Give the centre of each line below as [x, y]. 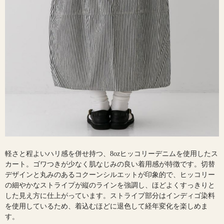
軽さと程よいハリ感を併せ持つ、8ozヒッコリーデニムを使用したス [111, 153]
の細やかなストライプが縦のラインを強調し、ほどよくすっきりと [110, 185]
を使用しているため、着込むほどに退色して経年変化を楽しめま [106, 206]
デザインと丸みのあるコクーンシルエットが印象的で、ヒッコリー [110, 174]
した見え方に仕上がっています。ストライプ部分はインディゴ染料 [110, 195]
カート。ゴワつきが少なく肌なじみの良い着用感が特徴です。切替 [110, 164]
